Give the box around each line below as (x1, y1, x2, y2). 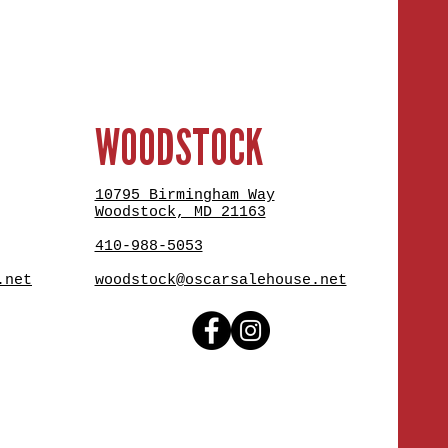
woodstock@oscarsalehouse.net (94, 272, 347, 290)
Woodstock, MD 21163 (94, 204, 266, 222)
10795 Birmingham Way (94, 187, 275, 205)
